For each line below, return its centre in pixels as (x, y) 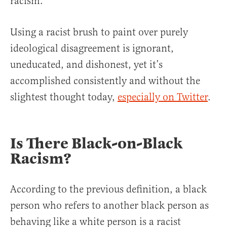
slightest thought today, (64, 97)
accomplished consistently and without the (105, 81)
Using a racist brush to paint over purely (99, 32)
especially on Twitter (163, 97)
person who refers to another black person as (109, 206)
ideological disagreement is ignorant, (92, 49)
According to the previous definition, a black (108, 190)
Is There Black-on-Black (96, 144)
